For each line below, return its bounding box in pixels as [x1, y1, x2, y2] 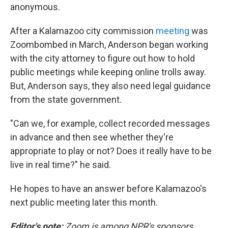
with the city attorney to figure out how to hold [10, 53, 195, 64]
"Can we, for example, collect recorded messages [10, 118, 210, 129]
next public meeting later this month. [10, 197, 158, 208]
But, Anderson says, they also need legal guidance [10, 80, 211, 91]
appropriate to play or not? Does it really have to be [10, 146, 212, 156]
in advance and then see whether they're [10, 132, 174, 142]
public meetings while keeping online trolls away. [10, 67, 206, 77]
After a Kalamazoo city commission [10, 25, 156, 36]
